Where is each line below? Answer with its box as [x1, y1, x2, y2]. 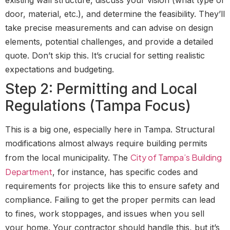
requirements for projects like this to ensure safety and [5, 180, 219, 191]
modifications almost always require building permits [5, 138, 207, 148]
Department [5, 166, 52, 177]
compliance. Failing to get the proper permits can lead [5, 194, 215, 205]
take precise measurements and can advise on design [5, 22, 213, 33]
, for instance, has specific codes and [52, 166, 198, 177]
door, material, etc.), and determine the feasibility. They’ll [5, 8, 225, 19]
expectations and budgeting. [5, 64, 114, 74]
